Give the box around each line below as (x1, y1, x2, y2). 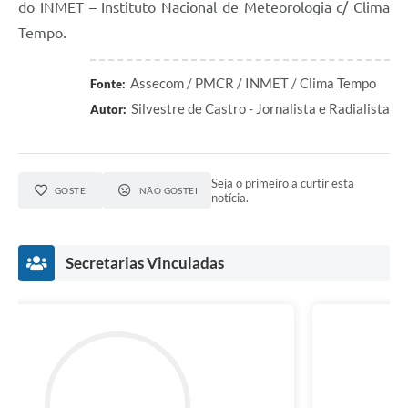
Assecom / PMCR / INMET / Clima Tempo (130, 75, 376, 92)
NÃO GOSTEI (138, 185, 199, 197)
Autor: (90, 102, 127, 117)
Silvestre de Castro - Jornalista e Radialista (131, 100, 390, 117)
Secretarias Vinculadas (66, 253, 224, 273)
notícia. (211, 190, 250, 206)
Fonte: (90, 76, 126, 92)
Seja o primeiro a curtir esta (211, 176, 355, 191)
